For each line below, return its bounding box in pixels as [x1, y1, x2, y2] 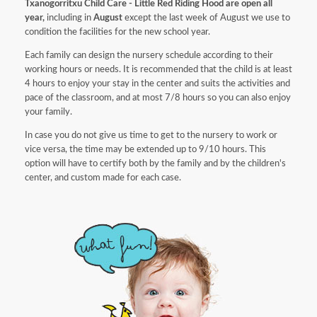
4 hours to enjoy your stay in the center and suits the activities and [25, 79, 290, 88]
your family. [25, 107, 72, 117]
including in [45, 13, 93, 23]
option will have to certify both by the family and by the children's [25, 158, 286, 168]
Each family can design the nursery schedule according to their [25, 50, 273, 60]
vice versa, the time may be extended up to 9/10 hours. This [25, 144, 266, 154]
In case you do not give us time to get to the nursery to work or [25, 130, 277, 140]
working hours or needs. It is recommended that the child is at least [25, 64, 292, 74]
